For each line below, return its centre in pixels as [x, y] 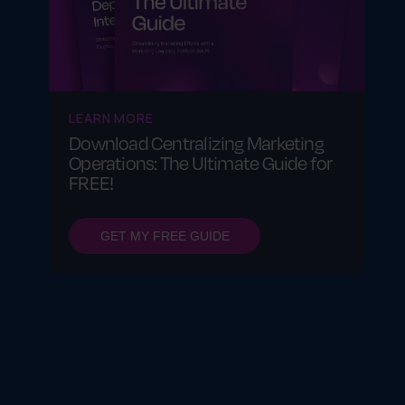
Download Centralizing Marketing [196, 142]
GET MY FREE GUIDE [165, 235]
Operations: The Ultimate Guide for [201, 162]
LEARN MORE [112, 118]
